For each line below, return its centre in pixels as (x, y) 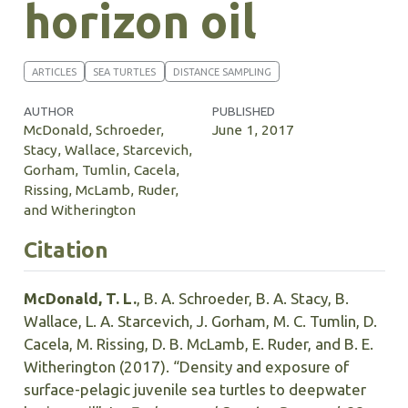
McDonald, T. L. (80, 299)
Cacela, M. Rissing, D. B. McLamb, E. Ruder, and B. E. (198, 344)
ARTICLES (54, 71)
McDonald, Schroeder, (93, 130)
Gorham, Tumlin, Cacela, (101, 170)
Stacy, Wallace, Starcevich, (107, 150)
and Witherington (79, 210)
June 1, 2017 (253, 130)
